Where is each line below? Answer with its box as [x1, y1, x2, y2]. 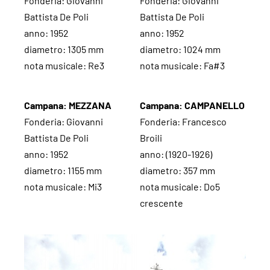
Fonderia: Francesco [140, 115, 227, 127]
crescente [140, 196, 183, 209]
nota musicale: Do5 [140, 180, 220, 192]
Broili [140, 131, 162, 143]
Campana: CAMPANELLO [140, 99, 245, 111]
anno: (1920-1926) [140, 148, 212, 160]
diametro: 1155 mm [24, 164, 102, 176]
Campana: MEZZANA [24, 99, 111, 111]
